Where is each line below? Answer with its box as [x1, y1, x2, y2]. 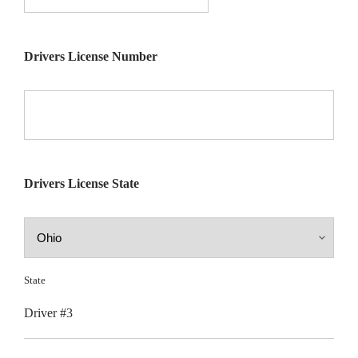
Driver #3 [24, 305, 73, 320]
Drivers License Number [24, 49, 157, 63]
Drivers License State [24, 176, 139, 190]
